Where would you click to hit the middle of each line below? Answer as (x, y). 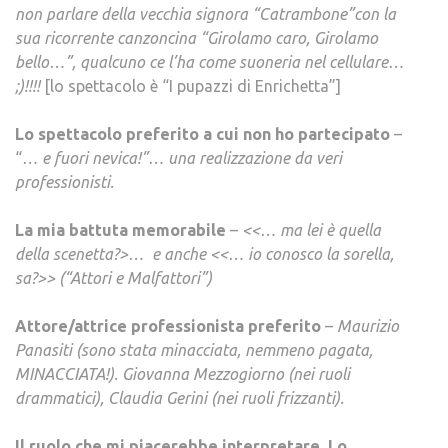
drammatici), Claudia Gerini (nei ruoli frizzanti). (179, 397)
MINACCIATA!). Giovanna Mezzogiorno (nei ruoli (182, 373)
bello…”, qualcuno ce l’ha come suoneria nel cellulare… (209, 61)
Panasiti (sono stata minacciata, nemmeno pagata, (194, 349)
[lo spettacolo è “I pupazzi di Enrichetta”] (192, 85)
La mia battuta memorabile (120, 229)
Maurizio (368, 325)
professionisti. (64, 181)
